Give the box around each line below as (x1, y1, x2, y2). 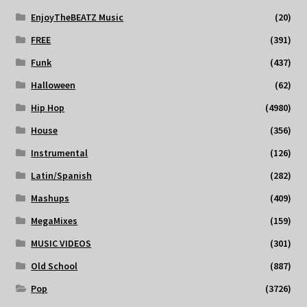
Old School (31, 260, 78, 273)
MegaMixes (31, 214, 78, 228)
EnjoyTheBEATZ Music (31, 11, 124, 24)
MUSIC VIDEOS (31, 237, 92, 250)
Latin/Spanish (31, 169, 93, 182)
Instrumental (31, 147, 88, 160)
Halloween (31, 79, 76, 92)
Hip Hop (31, 101, 65, 114)
